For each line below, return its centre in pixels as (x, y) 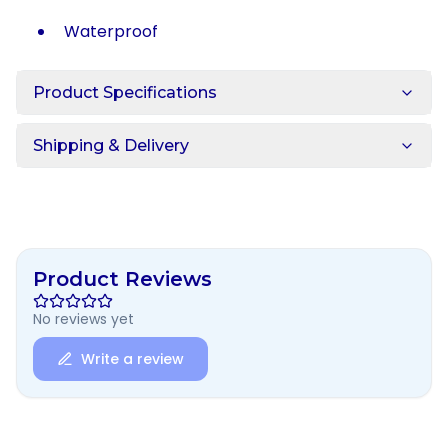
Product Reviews (122, 279)
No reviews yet (83, 319)
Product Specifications (125, 92)
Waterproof (111, 31)
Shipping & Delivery (111, 145)
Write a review (132, 359)
